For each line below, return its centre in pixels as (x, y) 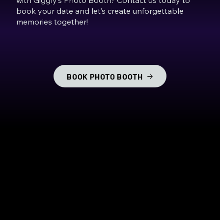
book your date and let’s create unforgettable (100, 11)
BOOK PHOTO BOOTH (105, 76)
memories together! (52, 21)
